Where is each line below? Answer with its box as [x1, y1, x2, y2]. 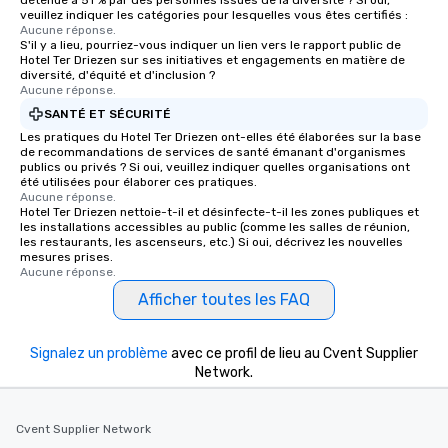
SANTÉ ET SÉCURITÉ [44, 106, 171, 121]
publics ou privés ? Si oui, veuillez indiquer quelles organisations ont [20, 160, 410, 174]
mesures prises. [20, 250, 113, 264]
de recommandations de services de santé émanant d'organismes [20, 145, 406, 159]
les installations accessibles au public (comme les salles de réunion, [20, 220, 410, 234]
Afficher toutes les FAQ [138, 290, 310, 309]
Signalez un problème [30, 345, 168, 362]
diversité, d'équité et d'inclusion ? [20, 68, 215, 82]
